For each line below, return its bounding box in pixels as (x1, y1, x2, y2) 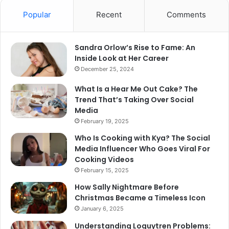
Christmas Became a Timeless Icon (75, 193, 205, 203)
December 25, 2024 (81, 65, 134, 73)
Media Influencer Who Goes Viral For (75, 144, 210, 154)
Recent (96, 10, 122, 20)
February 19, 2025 (81, 118, 129, 125)
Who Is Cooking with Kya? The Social (75, 133, 210, 144)
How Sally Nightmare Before (75, 182, 179, 193)
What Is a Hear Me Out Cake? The (75, 84, 198, 95)
